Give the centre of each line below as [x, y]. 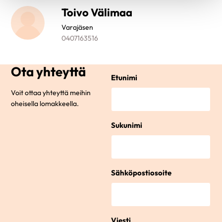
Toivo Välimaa [97, 13]
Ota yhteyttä [48, 72]
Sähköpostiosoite [141, 173]
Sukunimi [126, 125]
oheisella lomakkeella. [45, 103]
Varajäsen [78, 27]
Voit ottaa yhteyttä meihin [51, 92]
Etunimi [124, 78]
